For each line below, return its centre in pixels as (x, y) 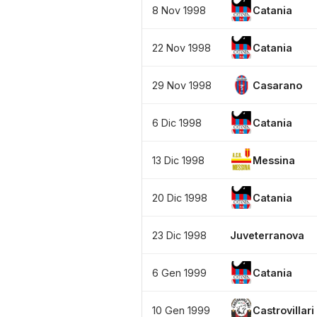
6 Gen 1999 (179, 272)
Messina (274, 160)
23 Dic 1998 (179, 235)
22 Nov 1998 (181, 47)
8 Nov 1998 (179, 10)
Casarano (277, 85)
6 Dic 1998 (177, 122)
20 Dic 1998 (180, 197)
